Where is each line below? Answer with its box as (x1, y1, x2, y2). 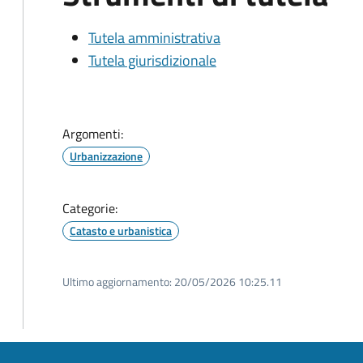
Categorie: (62, 199, 117, 218)
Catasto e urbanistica (70, 222, 172, 239)
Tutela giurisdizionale (88, 49, 216, 71)
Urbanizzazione (70, 147, 143, 164)
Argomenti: (62, 124, 123, 143)
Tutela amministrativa (88, 27, 220, 49)
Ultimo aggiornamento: (62, 273, 172, 290)
